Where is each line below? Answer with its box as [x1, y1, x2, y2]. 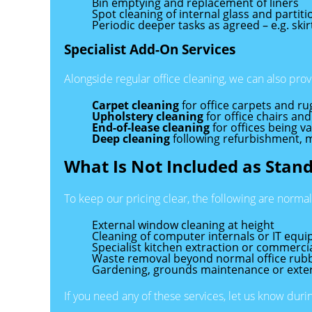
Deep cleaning [92, 131, 170, 147]
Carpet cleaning [92, 97, 179, 114]
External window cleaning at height [92, 217, 274, 233]
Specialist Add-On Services [64, 40, 235, 58]
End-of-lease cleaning [92, 120, 210, 136]
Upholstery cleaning [92, 109, 203, 125]
